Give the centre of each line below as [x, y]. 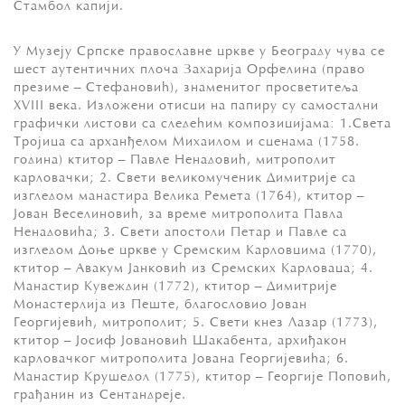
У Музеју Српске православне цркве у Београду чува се [199, 52]
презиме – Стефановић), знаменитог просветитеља [186, 88]
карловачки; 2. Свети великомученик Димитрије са [185, 178]
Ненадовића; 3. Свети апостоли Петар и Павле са [180, 232]
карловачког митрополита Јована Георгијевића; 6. [181, 359]
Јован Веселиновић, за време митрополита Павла [179, 214]
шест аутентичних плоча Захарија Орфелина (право [189, 70]
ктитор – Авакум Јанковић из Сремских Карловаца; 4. [193, 268]
